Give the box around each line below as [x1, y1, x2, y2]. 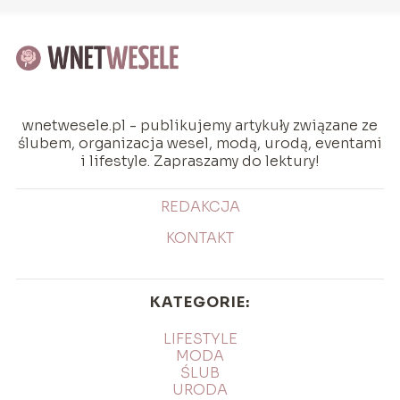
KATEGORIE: [150, 293, 250, 312]
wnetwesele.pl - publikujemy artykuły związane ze [22, 116, 378, 136]
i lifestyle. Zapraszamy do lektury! [80, 152, 320, 171]
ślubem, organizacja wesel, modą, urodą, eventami [18, 134, 382, 154]
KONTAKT [166, 229, 234, 248]
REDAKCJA [160, 197, 240, 217]
